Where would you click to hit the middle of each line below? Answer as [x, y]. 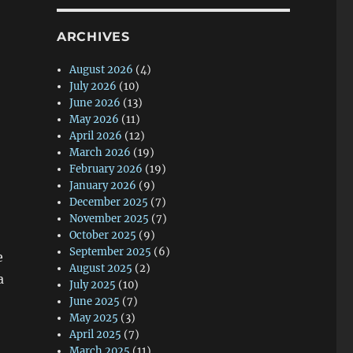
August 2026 [102, 70]
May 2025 [94, 318]
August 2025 [101, 268]
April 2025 [96, 334]
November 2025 [110, 219]
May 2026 [95, 119]
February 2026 [106, 169]
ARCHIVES [93, 37]
